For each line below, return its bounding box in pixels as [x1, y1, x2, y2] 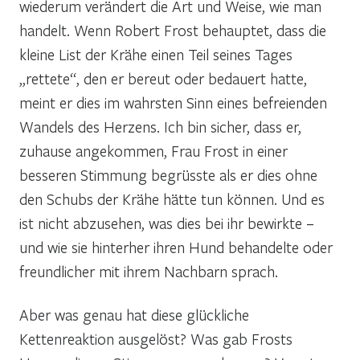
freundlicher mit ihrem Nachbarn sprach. [19, 260, 278, 281]
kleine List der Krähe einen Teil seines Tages [19, 43, 292, 64]
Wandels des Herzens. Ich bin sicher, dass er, [19, 116, 301, 137]
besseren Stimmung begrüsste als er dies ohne [19, 164, 317, 185]
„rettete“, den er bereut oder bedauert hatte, [19, 67, 307, 88]
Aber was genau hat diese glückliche [19, 304, 249, 325]
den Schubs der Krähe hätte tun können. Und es [19, 188, 325, 209]
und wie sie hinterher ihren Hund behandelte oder [19, 236, 333, 257]
